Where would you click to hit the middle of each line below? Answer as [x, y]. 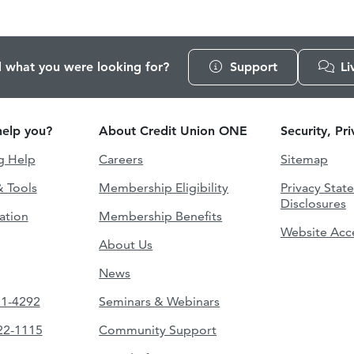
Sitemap [304, 159]
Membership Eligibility [164, 187]
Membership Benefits [161, 216]
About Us [126, 244]
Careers [121, 159]
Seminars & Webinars [160, 301]
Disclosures [313, 203]
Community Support [158, 330]
